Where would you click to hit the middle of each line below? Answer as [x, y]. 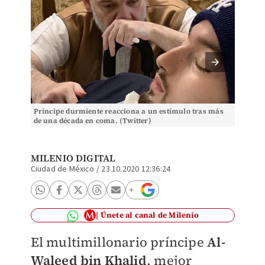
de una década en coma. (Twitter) [92, 121]
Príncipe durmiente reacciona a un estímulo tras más [128, 111]
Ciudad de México [62, 169]
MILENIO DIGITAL [73, 158]
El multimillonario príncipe [119, 242]
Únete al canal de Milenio [149, 215]
